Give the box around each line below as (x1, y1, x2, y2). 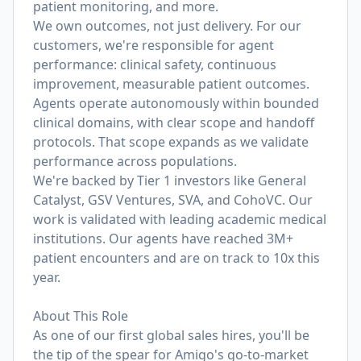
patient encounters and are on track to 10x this (33, 249, 320, 267)
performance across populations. (33, 152, 237, 170)
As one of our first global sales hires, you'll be (33, 326, 309, 344)
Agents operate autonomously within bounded (33, 94, 319, 112)
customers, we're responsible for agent (33, 36, 274, 54)
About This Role (33, 307, 128, 325)
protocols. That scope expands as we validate (33, 133, 309, 151)
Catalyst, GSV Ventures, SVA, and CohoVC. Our (33, 191, 313, 209)
